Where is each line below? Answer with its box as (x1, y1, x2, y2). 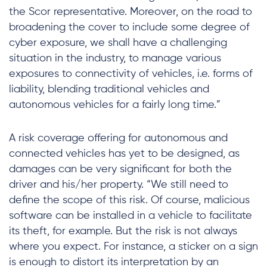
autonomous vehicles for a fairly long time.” (9, 100, 221, 110)
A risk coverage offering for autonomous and (9, 133, 228, 144)
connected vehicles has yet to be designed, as (9, 148, 240, 159)
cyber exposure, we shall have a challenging (9, 38, 227, 48)
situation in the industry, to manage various (9, 53, 221, 64)
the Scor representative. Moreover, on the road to (9, 7, 252, 17)
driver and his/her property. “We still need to (9, 179, 228, 190)
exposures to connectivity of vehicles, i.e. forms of (9, 69, 253, 79)
